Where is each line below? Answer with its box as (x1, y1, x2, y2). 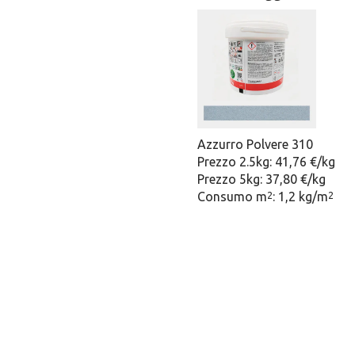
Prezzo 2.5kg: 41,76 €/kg (197, 155, 335, 169)
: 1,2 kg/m (272, 189, 328, 204)
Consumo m (197, 189, 267, 204)
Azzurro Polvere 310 (197, 137, 313, 151)
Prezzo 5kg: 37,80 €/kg (197, 172, 326, 186)
